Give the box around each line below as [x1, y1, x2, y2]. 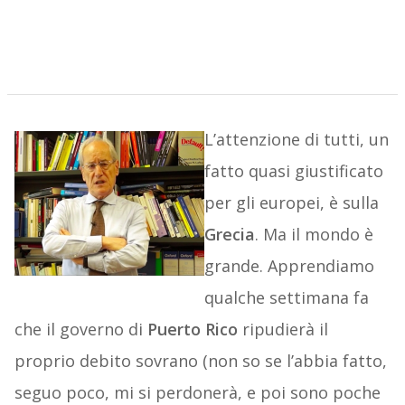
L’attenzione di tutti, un [203, 128, 389, 151]
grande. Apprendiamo [203, 255, 374, 278]
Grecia [203, 223, 255, 246]
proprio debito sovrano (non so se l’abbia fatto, [14, 350, 387, 372]
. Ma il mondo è [254, 223, 373, 246]
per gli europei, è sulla [203, 192, 379, 214]
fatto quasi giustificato [203, 160, 383, 183]
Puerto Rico [146, 318, 238, 341]
